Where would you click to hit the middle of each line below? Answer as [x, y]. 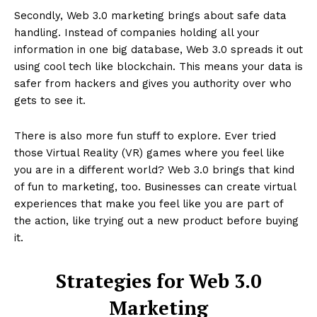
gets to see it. [50, 101]
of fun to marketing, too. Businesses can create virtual [155, 187]
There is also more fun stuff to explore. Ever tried [145, 136]
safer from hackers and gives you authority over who [153, 84]
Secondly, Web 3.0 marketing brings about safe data [150, 16]
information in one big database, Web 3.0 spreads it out [158, 50]
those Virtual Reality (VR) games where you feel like [149, 153]
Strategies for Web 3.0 [158, 281]
